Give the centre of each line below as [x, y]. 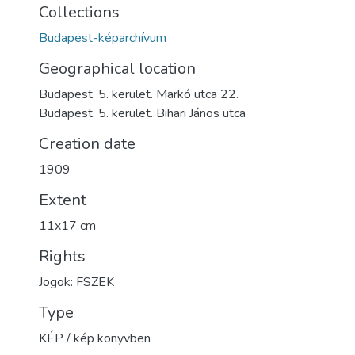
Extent [63, 200]
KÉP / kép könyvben [95, 338]
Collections [79, 12]
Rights [62, 256]
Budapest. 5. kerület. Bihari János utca [142, 113]
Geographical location [117, 69]
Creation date [87, 144]
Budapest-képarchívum [103, 38]
